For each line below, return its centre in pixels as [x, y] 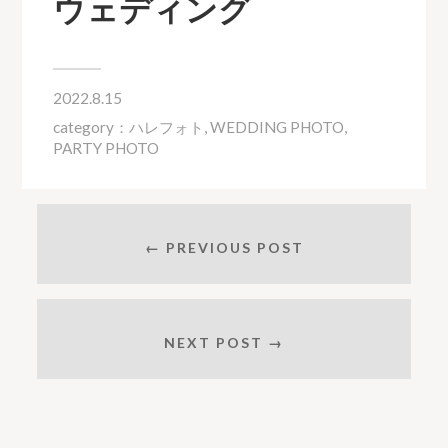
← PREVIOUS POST [224, 248]
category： [90, 126]
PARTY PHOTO [105, 147]
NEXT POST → [224, 343]
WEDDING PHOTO [276, 126]
